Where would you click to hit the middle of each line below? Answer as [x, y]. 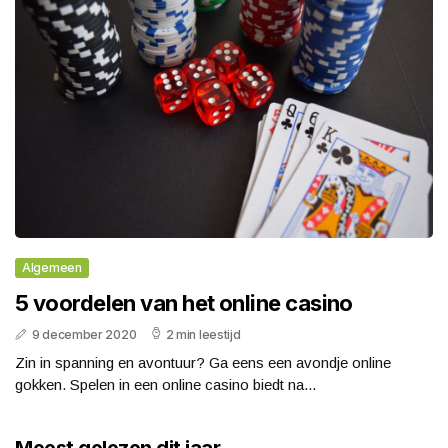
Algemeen [52, 268]
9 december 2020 [84, 335]
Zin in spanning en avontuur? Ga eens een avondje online [203, 363]
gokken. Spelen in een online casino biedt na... [165, 385]
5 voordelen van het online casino [184, 303]
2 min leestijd [203, 335]
